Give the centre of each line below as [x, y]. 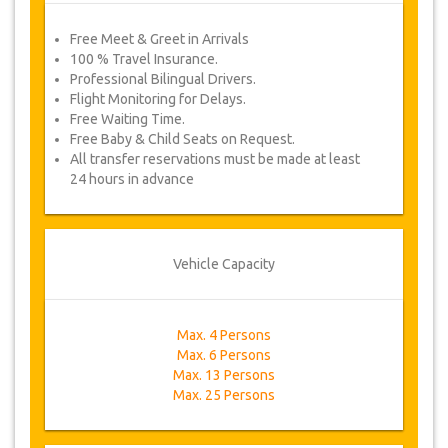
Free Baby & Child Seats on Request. [182, 139]
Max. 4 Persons [224, 335]
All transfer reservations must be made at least [215, 159]
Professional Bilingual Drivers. [163, 79]
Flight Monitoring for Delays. [158, 99]
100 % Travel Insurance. [144, 59]
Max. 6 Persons [224, 355]
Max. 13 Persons [224, 375]
